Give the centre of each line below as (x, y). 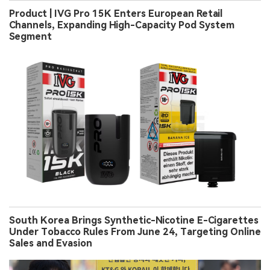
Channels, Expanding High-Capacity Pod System (122, 25)
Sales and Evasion (51, 243)
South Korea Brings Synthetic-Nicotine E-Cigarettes (134, 220)
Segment (30, 37)
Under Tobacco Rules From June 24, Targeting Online (135, 231)
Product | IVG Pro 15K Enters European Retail (116, 14)
